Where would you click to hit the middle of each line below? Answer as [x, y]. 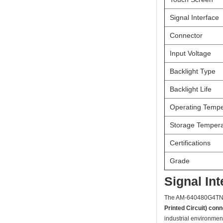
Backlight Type [193, 71]
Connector [186, 35]
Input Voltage [190, 53]
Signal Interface [194, 17]
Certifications [190, 143]
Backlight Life [191, 89]
